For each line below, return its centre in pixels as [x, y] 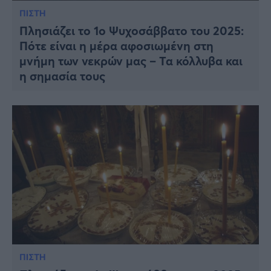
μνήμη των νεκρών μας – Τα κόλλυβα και [131, 61]
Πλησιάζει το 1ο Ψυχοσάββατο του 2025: [132, 31]
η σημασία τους [62, 76]
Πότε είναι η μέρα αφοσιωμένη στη [116, 46]
